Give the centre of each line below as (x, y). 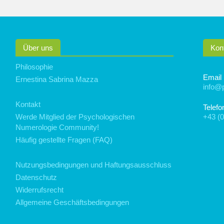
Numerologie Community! (57, 127)
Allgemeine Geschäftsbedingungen (72, 202)
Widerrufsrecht (40, 190)
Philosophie (34, 67)
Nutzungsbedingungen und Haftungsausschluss (94, 165)
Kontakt (28, 104)
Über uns (38, 48)
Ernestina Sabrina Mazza (57, 79)
